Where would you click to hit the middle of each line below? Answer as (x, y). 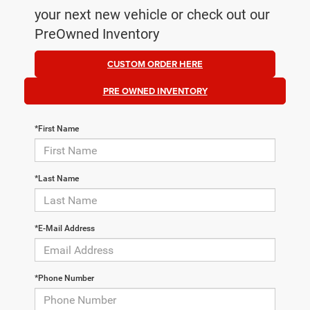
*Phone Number (64, 279)
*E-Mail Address (65, 229)
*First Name (57, 129)
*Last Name (57, 179)
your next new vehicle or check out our (152, 15)
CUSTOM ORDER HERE (155, 64)
